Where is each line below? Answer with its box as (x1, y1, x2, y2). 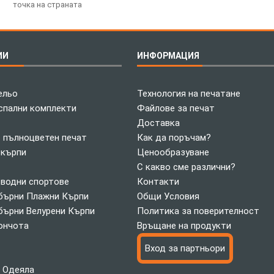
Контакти (137, 176, 179, 187)
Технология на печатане (137, 87, 240, 99)
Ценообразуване (137, 146, 209, 158)
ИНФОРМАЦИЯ (137, 50, 199, 61)
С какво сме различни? (137, 161, 235, 172)
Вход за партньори (145, 242, 225, 254)
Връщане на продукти (137, 220, 231, 231)
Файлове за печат (137, 102, 215, 114)
